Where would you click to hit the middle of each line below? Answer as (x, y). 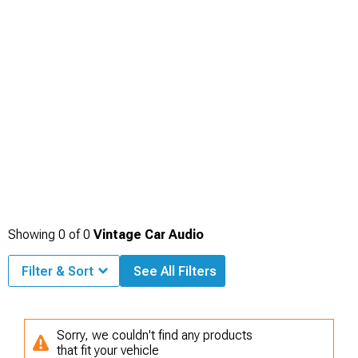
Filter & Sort (58, 271)
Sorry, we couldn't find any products (155, 335)
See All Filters (175, 271)
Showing (33, 234)
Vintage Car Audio (149, 234)
